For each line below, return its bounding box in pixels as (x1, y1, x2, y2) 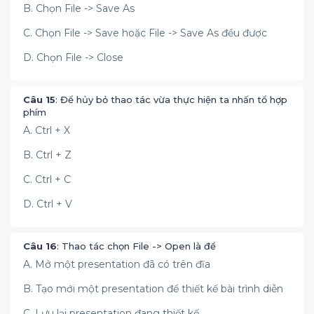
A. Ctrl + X (23, 124, 73, 137)
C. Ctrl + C (23, 173, 74, 186)
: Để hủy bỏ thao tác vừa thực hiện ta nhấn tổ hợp (55, 94, 287, 105)
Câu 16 (23, 240, 57, 252)
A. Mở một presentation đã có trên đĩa (23, 258, 213, 271)
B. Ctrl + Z (23, 149, 74, 161)
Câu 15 (23, 94, 55, 105)
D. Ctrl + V (23, 198, 75, 210)
